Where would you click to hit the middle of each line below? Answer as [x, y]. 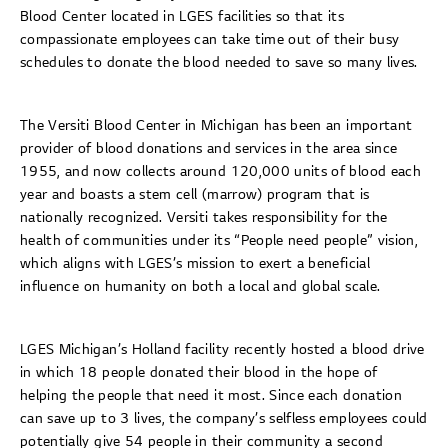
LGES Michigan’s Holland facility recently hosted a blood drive [222, 349]
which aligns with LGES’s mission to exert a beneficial [195, 263]
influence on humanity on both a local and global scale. [200, 286]
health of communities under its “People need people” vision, [219, 240]
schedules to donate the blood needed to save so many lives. [221, 62]
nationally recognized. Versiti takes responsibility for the [204, 217]
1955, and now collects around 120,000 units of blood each [220, 171]
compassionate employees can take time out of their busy [210, 39]
